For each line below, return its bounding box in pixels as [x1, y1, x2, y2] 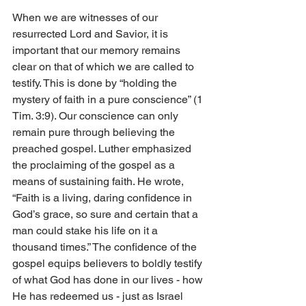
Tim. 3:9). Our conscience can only [12, 109, 181, 123]
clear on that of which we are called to [12, 60, 197, 74]
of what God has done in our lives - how [12, 273, 206, 287]
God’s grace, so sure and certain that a [12, 208, 201, 221]
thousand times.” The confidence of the [12, 240, 199, 254]
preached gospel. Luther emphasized [12, 142, 194, 156]
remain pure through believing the [12, 126, 178, 139]
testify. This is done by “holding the [12, 76, 180, 90]
